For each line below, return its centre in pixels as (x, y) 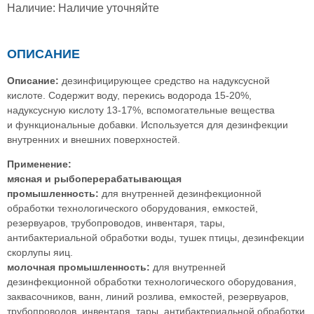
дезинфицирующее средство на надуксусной (164, 80)
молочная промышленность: (78, 267)
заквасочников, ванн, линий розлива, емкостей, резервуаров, (148, 296)
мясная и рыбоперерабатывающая (94, 178)
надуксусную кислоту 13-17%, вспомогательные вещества (141, 110)
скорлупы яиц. (40, 252)
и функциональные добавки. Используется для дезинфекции (148, 124)
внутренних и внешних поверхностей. (94, 139)
